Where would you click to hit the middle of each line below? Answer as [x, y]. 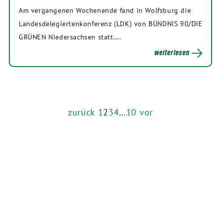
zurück [82, 112]
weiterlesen [172, 53]
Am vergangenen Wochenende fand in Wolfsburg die [105, 10]
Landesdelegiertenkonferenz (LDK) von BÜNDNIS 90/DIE [111, 24]
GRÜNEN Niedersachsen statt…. [70, 37]
